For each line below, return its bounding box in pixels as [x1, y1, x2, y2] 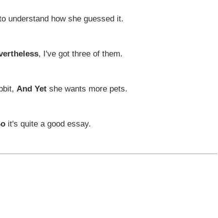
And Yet [17, 84, 47, 93]
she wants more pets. [47, 84, 127, 93]
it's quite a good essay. [5, 119, 91, 128]
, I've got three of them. [38, 49, 123, 58]
